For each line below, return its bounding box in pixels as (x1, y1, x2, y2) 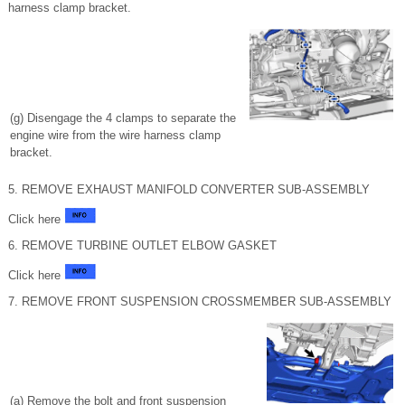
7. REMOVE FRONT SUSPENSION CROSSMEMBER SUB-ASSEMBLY (8, 295, 391, 308)
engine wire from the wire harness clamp (10, 128, 221, 142)
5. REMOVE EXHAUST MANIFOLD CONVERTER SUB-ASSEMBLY (8, 183, 370, 196)
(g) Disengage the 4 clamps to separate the (10, 111, 236, 125)
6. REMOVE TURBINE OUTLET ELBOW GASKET (8, 239, 277, 252)
